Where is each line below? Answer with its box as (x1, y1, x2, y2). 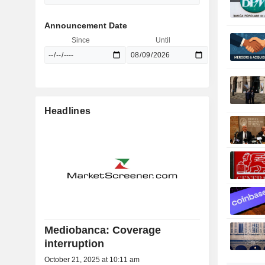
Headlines (44, 106, 91, 116)
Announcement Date (44, 21, 127, 30)
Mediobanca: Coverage (44, 224, 161, 237)
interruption (44, 238, 104, 250)
